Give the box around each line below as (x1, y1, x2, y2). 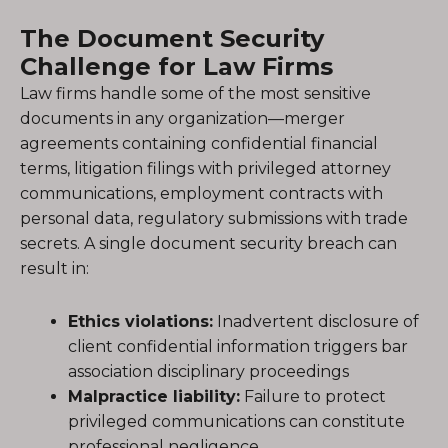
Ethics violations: (68, 312, 213, 331)
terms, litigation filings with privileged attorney (20, 159, 391, 178)
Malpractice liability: (68, 387, 240, 406)
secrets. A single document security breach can (20, 234, 397, 253)
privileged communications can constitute (68, 412, 405, 431)
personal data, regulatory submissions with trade (20, 209, 408, 228)
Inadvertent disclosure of (213, 312, 419, 331)
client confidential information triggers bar (68, 337, 408, 356)
